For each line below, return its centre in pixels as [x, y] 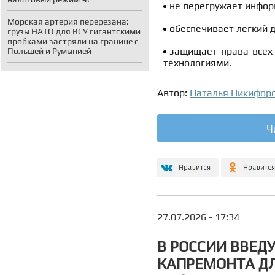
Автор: [173, 93]
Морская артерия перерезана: [68, 21]
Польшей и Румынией [49, 51]
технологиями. [197, 63]
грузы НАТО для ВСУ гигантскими [74, 31]
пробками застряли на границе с [73, 41]
